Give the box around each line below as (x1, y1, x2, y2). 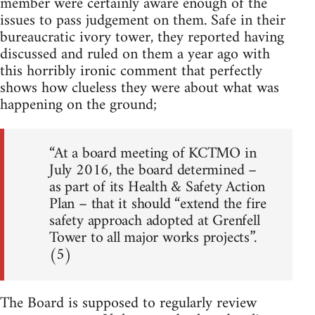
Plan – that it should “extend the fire (49, 190, 266, 218)
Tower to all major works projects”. (49, 224, 257, 252)
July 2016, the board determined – (49, 156, 257, 184)
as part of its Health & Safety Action (49, 173, 266, 201)
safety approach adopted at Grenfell (49, 207, 260, 235)
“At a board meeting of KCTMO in (49, 139, 257, 167)
